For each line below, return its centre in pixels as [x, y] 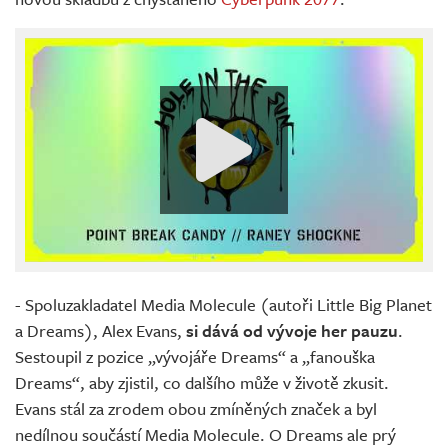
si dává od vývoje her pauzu [290, 330]
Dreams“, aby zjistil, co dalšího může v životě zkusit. [202, 382]
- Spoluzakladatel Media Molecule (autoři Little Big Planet [223, 304]
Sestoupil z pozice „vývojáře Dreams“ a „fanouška [195, 356]
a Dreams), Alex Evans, [98, 330]
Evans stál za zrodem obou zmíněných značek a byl [196, 408]
